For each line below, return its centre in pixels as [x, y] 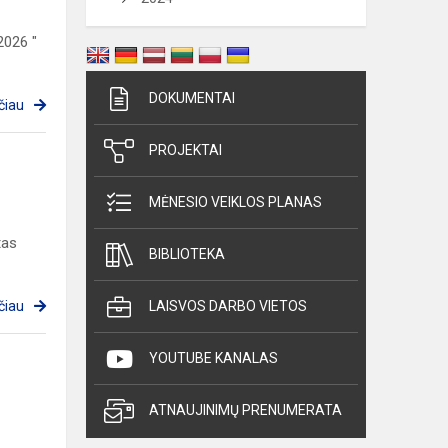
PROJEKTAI [185, 150]
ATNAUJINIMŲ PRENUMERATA [245, 410]
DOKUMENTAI [192, 98]
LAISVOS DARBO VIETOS [228, 306]
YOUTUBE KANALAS [213, 358]
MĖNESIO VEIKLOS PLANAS [235, 202]
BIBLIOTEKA [187, 254]
